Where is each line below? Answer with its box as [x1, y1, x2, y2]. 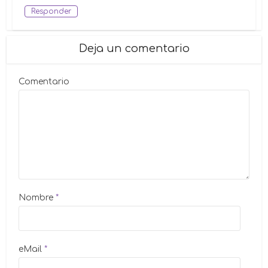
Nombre [19, 193, 54, 202]
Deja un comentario [78, 42, 190, 54]
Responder [31, 7, 72, 16]
